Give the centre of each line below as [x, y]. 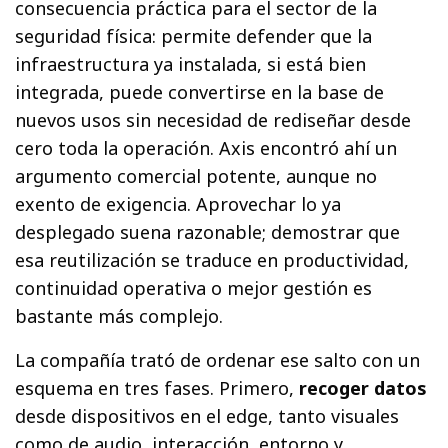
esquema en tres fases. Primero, [157, 387]
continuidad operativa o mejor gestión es [194, 287]
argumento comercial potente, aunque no [196, 175]
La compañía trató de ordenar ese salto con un [218, 359]
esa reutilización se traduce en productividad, [212, 259]
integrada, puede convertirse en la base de [200, 91]
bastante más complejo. [119, 315]
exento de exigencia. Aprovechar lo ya [178, 203]
